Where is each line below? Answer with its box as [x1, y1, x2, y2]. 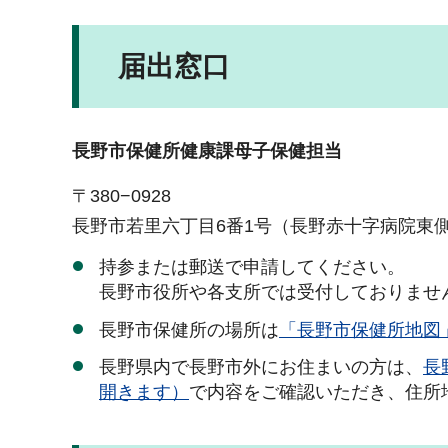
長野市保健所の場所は [99, 319, 279, 340]
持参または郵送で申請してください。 [99, 257, 405, 278]
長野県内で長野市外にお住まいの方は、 [99, 357, 423, 378]
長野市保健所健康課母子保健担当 [72, 141, 342, 162]
